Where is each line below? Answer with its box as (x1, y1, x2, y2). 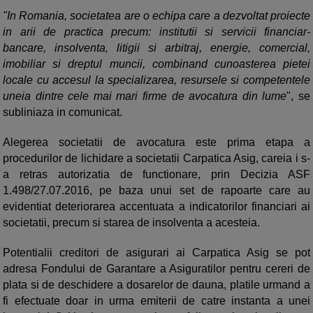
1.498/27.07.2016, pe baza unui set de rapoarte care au (3, 184, 310, 197)
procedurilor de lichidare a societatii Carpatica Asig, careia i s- (3, 152, 310, 165)
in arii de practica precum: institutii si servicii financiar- (3, 26, 310, 38)
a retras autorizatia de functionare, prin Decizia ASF (3, 168, 310, 181)
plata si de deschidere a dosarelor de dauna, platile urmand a (3, 279, 310, 291)
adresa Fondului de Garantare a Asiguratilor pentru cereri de (3, 263, 310, 275)
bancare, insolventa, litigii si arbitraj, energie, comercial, (3, 42, 310, 54)
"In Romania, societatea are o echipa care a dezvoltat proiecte (3, 10, 310, 22)
